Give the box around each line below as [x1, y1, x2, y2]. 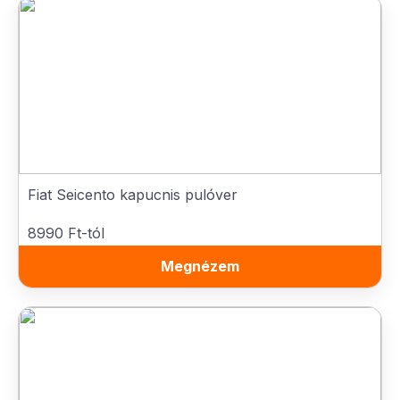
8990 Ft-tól [28, 224, 104, 242]
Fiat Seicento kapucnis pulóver [28, 186, 237, 204]
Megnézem [161, 257, 239, 275]
